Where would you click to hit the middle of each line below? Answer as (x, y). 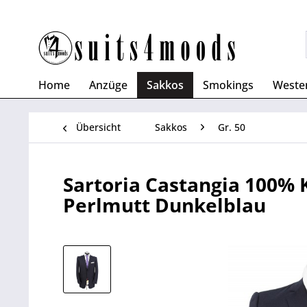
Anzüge (108, 85)
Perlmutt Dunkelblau (164, 205)
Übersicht (98, 127)
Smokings (228, 85)
